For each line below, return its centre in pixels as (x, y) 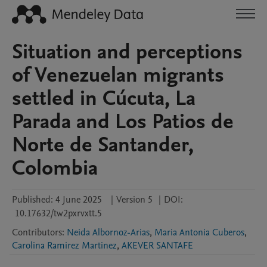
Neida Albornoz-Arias (108, 232)
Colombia (55, 168)
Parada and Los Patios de (123, 122)
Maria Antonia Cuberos (199, 232)
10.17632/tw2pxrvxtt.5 (58, 213)
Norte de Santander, (103, 145)
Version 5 (134, 200)
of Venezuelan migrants (118, 75)
